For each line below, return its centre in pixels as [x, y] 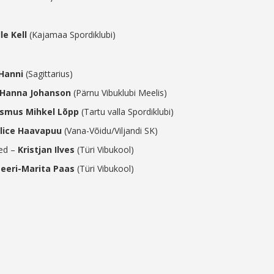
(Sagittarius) [48, 74]
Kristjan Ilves [46, 150]
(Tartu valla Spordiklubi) [126, 112]
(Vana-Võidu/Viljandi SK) [110, 131]
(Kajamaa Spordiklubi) [71, 35]
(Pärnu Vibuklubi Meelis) [119, 93]
